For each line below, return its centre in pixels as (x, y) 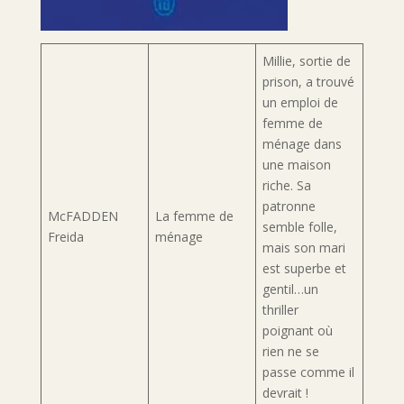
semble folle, (299, 227)
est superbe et (304, 269)
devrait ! (285, 393)
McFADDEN (83, 216)
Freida (65, 237)
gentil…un (290, 289)
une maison (296, 165)
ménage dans (302, 144)
